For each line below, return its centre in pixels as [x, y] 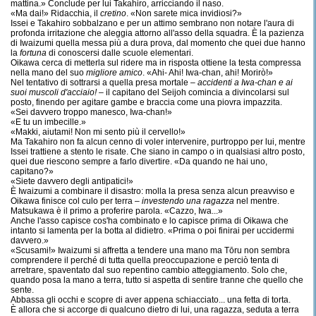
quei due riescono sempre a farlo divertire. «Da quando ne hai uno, [139, 162]
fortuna [33, 53]
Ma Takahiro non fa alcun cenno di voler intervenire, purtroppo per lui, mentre [158, 142]
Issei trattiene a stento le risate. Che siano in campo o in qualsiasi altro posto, [158, 152]
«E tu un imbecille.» [48, 122]
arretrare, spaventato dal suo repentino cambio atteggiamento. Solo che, [149, 270]
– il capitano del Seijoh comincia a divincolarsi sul [194, 92]
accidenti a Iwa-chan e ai [245, 83]
